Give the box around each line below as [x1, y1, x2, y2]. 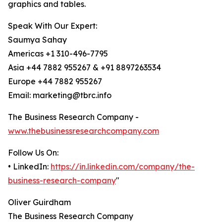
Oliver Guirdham [8, 197, 71, 208]
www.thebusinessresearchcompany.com [8, 126, 159, 136]
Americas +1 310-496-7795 [8, 49, 108, 59]
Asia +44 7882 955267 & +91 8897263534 [8, 62, 161, 73]
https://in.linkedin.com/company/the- [51, 162, 195, 172]
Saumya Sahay [8, 35, 67, 45]
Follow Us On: [8, 148, 58, 158]
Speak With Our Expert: [8, 21, 97, 31]
